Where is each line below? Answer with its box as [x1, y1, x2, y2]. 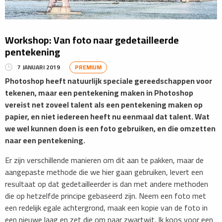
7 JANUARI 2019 [17, 61, 60, 73]
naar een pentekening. [5, 133, 85, 148]
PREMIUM [75, 61, 102, 73]
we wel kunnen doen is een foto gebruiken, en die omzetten [5, 121, 216, 136]
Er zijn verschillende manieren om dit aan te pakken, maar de [5, 153, 204, 168]
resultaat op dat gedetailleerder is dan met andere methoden [5, 176, 208, 192]
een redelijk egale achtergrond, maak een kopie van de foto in [5, 200, 208, 216]
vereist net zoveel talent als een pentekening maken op [5, 97, 203, 112]
